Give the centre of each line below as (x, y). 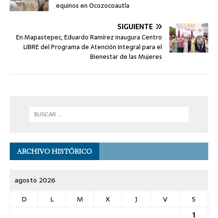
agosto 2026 (35, 180)
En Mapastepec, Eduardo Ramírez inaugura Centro (89, 37)
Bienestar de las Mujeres (126, 57)
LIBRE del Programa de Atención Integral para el (93, 47)
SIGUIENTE (135, 27)
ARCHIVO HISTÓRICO (54, 151)
